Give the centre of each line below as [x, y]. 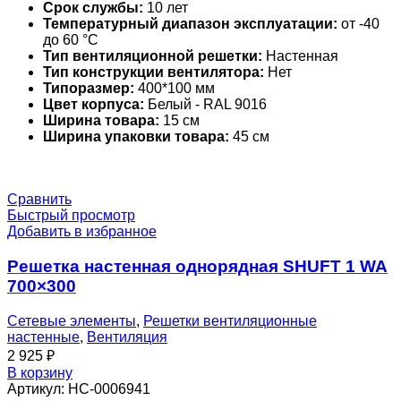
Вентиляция [127, 337]
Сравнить [39, 200]
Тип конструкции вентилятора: [154, 73]
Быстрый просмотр [71, 216]
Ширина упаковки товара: [136, 137]
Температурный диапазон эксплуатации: [190, 24]
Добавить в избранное [82, 232]
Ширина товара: [101, 121]
